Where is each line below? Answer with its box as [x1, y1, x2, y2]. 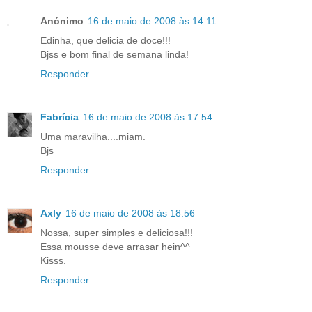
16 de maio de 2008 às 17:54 [83, 111, 212, 123]
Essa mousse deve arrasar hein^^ [40, 240, 190, 252]
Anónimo [40, 15, 84, 26]
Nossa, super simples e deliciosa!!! [40, 226, 193, 238]
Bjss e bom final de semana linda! [40, 48, 189, 60]
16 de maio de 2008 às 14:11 [88, 15, 217, 26]
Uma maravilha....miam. [40, 130, 146, 142]
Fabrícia [40, 111, 79, 123]
